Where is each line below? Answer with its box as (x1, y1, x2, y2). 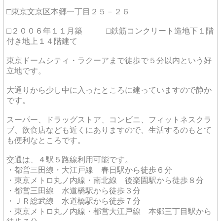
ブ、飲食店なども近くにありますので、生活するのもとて (6, 126, 212, 135)
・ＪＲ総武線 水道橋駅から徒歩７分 (6, 197, 141, 206)
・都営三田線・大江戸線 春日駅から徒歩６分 (6, 166, 172, 175)
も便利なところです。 (6, 136, 85, 145)
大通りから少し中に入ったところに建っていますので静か (6, 86, 212, 95)
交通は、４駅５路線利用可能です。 (6, 155, 133, 164)
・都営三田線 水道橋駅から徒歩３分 (6, 186, 141, 195)
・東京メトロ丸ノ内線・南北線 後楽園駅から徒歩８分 (6, 176, 204, 185)
